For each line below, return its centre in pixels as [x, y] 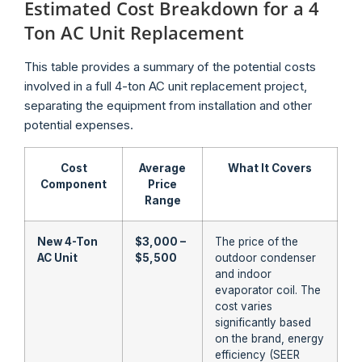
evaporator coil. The [268, 290]
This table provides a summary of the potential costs [170, 67]
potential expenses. [79, 125]
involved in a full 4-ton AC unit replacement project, [166, 86]
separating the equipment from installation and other [168, 106]
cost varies [244, 306]
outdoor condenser [265, 257]
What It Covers [270, 168]
